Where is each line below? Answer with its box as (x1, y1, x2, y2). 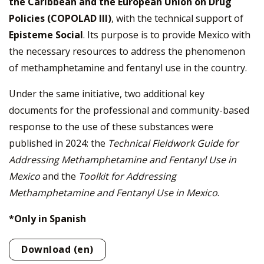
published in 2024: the (9, 137, 108, 150)
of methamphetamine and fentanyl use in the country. (9, 61, 247, 75)
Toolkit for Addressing (78, 170, 176, 183)
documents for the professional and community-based (9, 104, 249, 117)
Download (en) (21, 243, 94, 256)
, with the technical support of (111, 12, 243, 25)
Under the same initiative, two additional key (9, 87, 204, 101)
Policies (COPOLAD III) (9, 12, 111, 25)
